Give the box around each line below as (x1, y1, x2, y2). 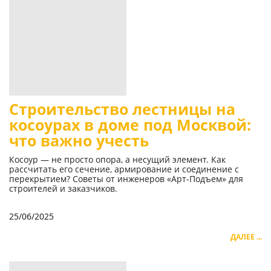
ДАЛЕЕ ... (230, 232, 262, 243)
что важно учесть (9, 131, 149, 151)
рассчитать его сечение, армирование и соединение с (9, 163, 239, 175)
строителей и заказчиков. (9, 183, 117, 195)
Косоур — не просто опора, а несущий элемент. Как (9, 154, 226, 166)
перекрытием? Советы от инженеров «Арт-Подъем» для (9, 173, 243, 185)
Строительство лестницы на (9, 99, 235, 120)
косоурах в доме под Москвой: (9, 115, 251, 135)
